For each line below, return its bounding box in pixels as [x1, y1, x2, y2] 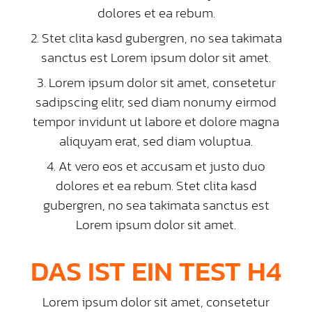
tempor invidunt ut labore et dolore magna [33, 111, 279, 132]
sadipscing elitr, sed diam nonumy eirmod [36, 92, 276, 113]
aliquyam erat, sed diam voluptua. [59, 131, 253, 152]
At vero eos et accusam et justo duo [58, 156, 265, 177]
